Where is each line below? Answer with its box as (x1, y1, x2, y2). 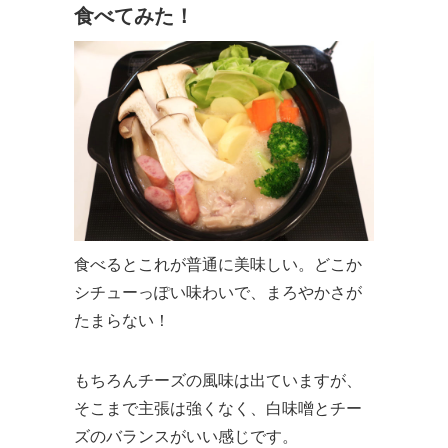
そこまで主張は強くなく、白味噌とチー (74, 399, 362, 417)
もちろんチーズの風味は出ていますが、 (74, 371, 362, 389)
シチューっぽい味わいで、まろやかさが (74, 283, 362, 301)
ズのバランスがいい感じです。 (74, 427, 298, 445)
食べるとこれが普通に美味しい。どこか (74, 255, 362, 273)
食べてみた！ (74, 4, 194, 27)
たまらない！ (74, 311, 170, 329)
